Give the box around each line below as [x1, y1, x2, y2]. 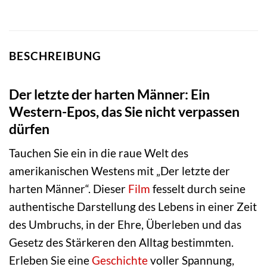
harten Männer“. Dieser [9, 182, 128, 196]
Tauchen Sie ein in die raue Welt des [9, 146, 188, 160]
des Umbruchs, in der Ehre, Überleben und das [9, 218, 241, 232]
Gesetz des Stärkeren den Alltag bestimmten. [9, 235, 234, 250]
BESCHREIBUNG [9, 49, 101, 63]
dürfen [9, 120, 49, 137]
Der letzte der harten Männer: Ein [9, 85, 210, 103]
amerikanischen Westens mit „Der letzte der [9, 164, 230, 178]
